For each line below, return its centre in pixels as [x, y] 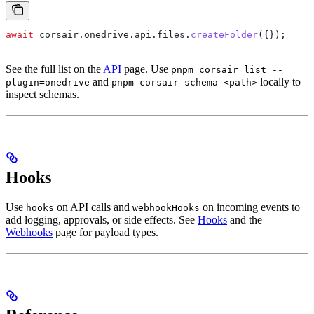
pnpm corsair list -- [227, 70]
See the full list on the [54, 69]
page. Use [146, 69]
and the [245, 219]
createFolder [224, 35]
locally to [279, 82]
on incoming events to [250, 207]
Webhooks [29, 232]
